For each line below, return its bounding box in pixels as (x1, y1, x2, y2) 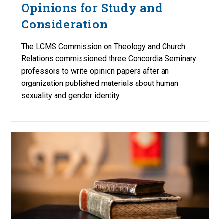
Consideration (21, 16, 108, 32)
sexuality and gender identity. (21, 90, 121, 100)
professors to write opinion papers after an (21, 66, 169, 76)
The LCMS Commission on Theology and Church (21, 41, 186, 51)
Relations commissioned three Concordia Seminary (21, 54, 197, 63)
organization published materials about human (21, 78, 179, 88)
